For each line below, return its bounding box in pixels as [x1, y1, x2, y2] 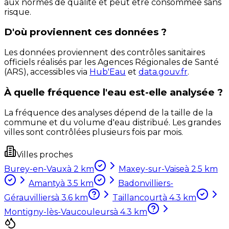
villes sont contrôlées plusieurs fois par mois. [4, 127, 183, 137]
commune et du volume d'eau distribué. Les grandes [4, 117, 221, 127]
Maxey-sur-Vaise [119, 164, 185, 174]
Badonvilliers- [118, 178, 173, 188]
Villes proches [16, 149, 73, 159]
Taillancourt [112, 192, 163, 202]
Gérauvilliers [4, 192, 55, 202]
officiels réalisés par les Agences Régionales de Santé [4, 57, 219, 67]
